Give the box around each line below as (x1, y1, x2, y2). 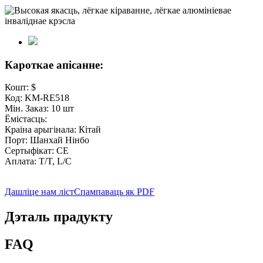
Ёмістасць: (5, 114, 47, 124)
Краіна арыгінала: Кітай (5, 124, 101, 135)
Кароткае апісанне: (5, 58, 103, 71)
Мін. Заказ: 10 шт (5, 103, 74, 114)
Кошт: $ (5, 82, 36, 93)
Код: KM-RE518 (5, 93, 69, 103)
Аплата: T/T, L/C (5, 156, 72, 167)
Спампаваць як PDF (74, 187, 154, 197)
